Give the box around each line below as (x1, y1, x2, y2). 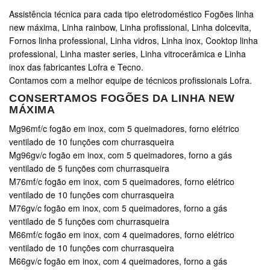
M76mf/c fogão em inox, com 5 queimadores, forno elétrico (9, 175, 234, 188)
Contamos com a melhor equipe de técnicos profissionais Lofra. (9, 74, 252, 87)
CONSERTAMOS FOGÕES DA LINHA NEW (9, 92, 235, 105)
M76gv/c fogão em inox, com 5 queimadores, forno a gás (9, 202, 227, 215)
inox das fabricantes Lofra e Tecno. (9, 61, 143, 74)
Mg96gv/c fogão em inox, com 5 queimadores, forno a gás (9, 149, 232, 162)
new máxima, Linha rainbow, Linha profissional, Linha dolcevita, (9, 21, 251, 34)
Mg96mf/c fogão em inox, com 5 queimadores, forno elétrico (9, 122, 239, 135)
